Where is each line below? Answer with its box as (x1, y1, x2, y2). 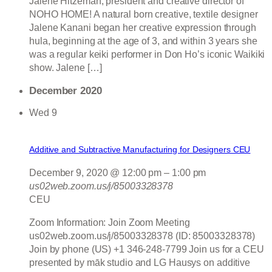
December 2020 (29, 85, 102, 97)
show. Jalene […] (29, 62, 102, 73)
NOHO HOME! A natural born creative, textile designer (29, 8, 258, 19)
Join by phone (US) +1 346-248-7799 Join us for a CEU (29, 244, 264, 255)
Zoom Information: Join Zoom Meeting (29, 217, 190, 228)
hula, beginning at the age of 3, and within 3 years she (29, 35, 257, 46)
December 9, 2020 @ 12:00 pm (29, 168, 162, 178)
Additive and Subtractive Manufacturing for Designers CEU (29, 144, 251, 154)
